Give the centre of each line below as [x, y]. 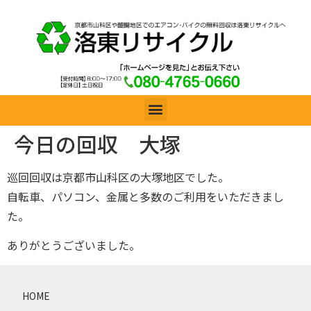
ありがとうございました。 [74, 245]
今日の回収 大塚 [97, 143]
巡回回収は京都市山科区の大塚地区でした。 [118, 177]
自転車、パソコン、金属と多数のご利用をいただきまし [145, 196]
